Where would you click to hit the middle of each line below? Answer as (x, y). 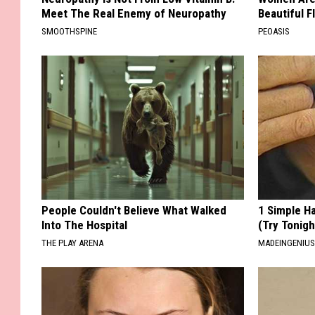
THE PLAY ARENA (72, 243)
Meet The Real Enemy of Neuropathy (134, 13)
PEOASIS (274, 31)
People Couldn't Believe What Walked (134, 210)
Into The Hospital (84, 225)
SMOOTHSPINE (69, 31)
